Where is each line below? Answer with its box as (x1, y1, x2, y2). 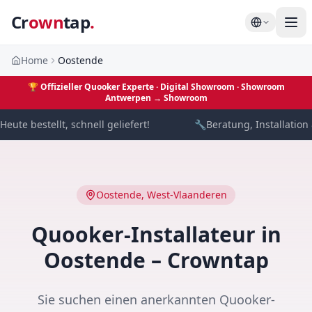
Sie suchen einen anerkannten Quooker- (37, 291, 275, 308)
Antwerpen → (104, 92, 164, 104)
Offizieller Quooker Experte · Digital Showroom (40, 81, 235, 93)
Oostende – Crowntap (43, 246, 269, 274)
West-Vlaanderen (147, 188, 227, 201)
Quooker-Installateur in (31, 220, 281, 249)
